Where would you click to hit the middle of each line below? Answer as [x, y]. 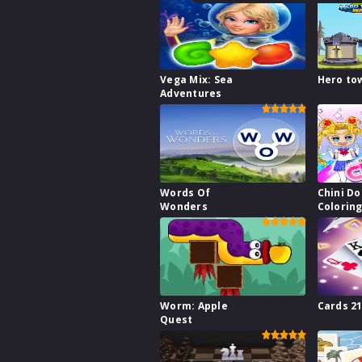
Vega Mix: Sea [197, 80]
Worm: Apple [194, 306]
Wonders [184, 207]
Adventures [191, 94]
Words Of [185, 193]
